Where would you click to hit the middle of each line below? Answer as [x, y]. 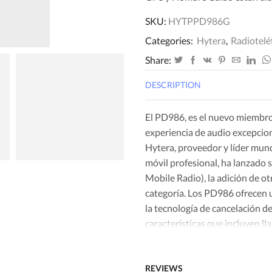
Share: [158, 60]
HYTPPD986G [199, 21]
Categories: [170, 41]
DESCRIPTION [173, 85]
